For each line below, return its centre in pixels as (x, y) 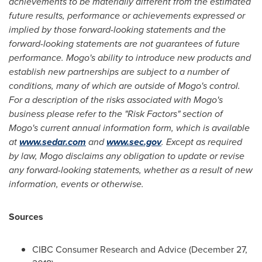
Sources (26, 216)
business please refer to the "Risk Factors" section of (116, 113)
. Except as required (202, 142)
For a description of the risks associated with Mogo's (116, 99)
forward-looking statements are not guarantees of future (124, 43)
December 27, (219, 249)
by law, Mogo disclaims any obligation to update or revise (127, 156)
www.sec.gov (134, 142)
